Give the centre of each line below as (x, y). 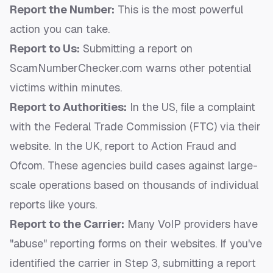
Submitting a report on (136, 49)
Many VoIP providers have (191, 224)
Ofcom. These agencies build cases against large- (134, 166)
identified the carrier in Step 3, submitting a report (133, 263)
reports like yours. (53, 205)
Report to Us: (45, 49)
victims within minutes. (66, 88)
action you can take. (60, 29)
